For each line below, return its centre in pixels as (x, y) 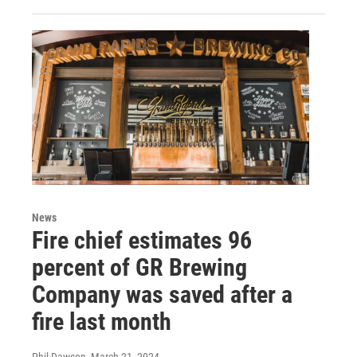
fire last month (102, 321)
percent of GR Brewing (139, 267)
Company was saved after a (162, 294)
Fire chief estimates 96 (142, 240)
